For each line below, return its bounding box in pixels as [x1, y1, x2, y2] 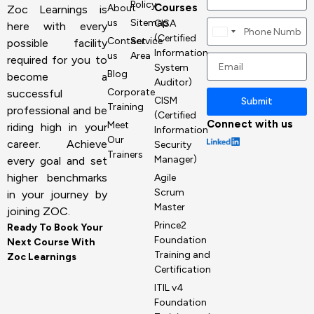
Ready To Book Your [7, 221, 103, 233]
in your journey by [7, 187, 107, 201]
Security [154, 139, 192, 151]
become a [7, 69, 107, 83]
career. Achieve [7, 137, 107, 151]
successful [7, 86, 62, 100]
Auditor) [154, 76, 193, 89]
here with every [7, 19, 107, 33]
